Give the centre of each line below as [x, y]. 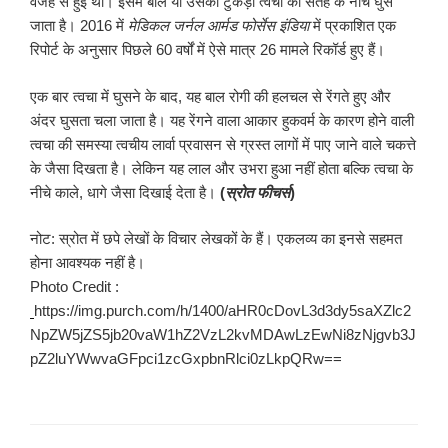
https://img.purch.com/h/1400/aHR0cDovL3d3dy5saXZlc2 [222, 311]
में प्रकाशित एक [352, 26]
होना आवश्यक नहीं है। [87, 263]
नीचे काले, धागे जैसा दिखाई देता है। [125, 192]
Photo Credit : [74, 287]
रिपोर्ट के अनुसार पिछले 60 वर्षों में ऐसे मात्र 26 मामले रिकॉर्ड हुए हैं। [207, 50]
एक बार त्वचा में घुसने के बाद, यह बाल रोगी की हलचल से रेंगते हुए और [210, 96]
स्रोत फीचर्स [257, 192]
